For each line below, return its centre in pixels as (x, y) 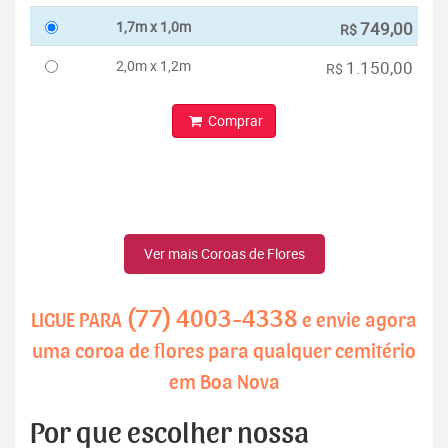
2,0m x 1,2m (153, 66)
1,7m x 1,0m (153, 27)
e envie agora (357, 321)
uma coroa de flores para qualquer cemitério (224, 352)
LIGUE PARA (78, 321)
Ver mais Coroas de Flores (224, 254)
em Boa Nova (224, 383)
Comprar (233, 121)
